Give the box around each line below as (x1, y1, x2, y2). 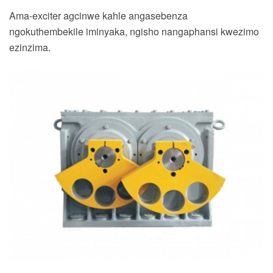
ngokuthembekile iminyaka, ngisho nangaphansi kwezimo (9, 24, 259, 39)
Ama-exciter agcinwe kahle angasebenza (9, 9, 188, 23)
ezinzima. (9, 40, 51, 55)
